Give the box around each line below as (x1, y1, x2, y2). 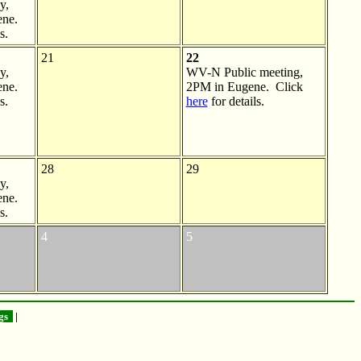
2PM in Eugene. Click (185, 79, 303, 93)
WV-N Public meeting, (185, 64, 303, 79)
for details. (207, 93, 264, 108)
